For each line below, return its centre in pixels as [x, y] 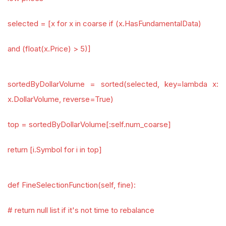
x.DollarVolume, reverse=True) [61, 99]
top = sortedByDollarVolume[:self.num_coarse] [89, 124]
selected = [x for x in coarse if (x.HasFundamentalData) [104, 23]
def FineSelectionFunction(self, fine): [72, 185]
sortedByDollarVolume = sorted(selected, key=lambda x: [113, 84]
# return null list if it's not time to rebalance [81, 210]
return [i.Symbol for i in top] [55, 150]
